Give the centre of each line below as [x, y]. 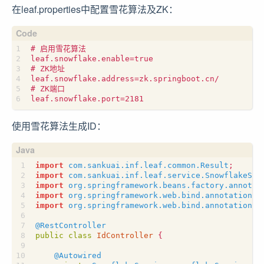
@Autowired [78, 255]
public [49, 235]
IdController [125, 235]
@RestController [71, 225]
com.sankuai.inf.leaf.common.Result [148, 165]
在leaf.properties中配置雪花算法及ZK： [95, 9]
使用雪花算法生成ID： [59, 126]
